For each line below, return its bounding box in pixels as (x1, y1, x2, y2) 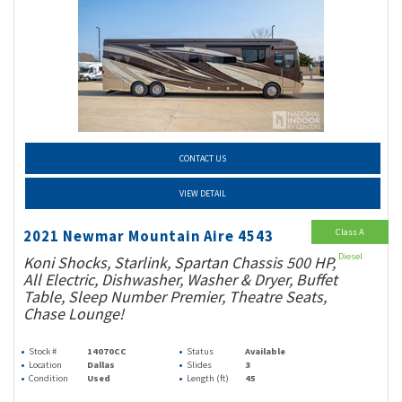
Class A (336, 226, 364, 238)
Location (29, 359, 62, 371)
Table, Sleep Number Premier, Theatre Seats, (23, 286, 327, 307)
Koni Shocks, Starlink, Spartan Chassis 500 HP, (23, 252, 336, 273)
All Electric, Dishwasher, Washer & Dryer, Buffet (23, 269, 337, 290)
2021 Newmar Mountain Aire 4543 (23, 227, 274, 246)
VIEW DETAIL (179, 188, 226, 199)
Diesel (337, 250, 363, 262)
